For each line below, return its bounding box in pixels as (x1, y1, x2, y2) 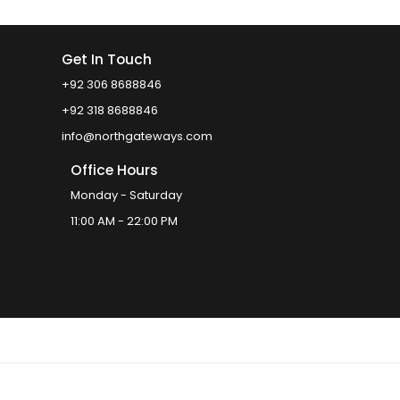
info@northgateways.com (61, 128, 212, 146)
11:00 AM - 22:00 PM (70, 212, 178, 230)
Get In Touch (61, 50, 152, 70)
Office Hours (70, 161, 158, 180)
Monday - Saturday (70, 187, 182, 204)
